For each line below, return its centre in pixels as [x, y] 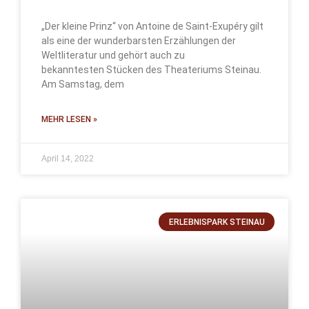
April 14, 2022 [68, 159]
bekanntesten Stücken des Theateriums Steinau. [151, 70]
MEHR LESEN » [69, 120]
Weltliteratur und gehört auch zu [113, 56]
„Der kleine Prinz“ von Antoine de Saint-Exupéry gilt [152, 27]
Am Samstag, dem [83, 84]
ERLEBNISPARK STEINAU [217, 222]
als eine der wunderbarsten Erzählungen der [139, 41]
